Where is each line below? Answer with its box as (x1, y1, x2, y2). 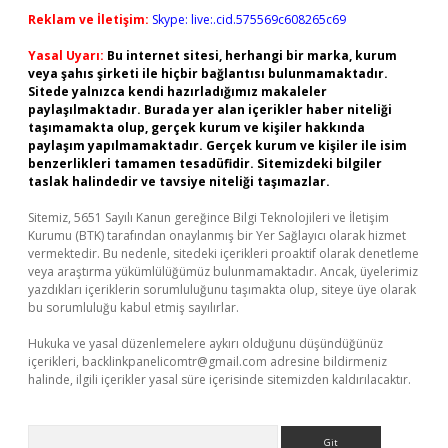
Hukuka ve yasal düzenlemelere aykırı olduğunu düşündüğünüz (28, 335, 383, 352)
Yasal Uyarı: (28, 47, 104, 64)
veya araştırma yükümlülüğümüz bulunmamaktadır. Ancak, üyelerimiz (28, 263, 418, 280)
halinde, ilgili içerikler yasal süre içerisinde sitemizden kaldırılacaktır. (28, 371, 411, 388)
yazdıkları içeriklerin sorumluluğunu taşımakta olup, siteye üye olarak (28, 281, 416, 298)
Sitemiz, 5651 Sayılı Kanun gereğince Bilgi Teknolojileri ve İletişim (28, 209, 389, 226)
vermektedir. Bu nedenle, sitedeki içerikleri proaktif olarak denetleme (28, 245, 419, 262)
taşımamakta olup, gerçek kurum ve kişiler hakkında (28, 119, 365, 136)
